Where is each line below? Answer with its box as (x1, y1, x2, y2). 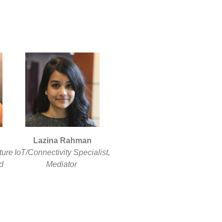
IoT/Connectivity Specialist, (14, 148, 111, 157)
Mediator (46, 160, 79, 168)
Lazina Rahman (33, 136, 92, 145)
